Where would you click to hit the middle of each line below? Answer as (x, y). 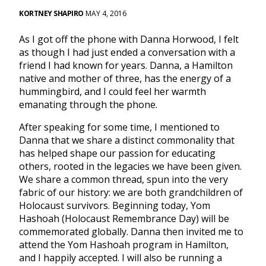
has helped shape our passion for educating (117, 153)
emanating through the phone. (88, 105)
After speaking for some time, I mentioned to (119, 127)
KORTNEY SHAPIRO (51, 14)
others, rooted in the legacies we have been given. (130, 167)
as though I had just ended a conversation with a (127, 53)
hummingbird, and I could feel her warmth (113, 92)
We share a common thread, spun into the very (123, 180)
